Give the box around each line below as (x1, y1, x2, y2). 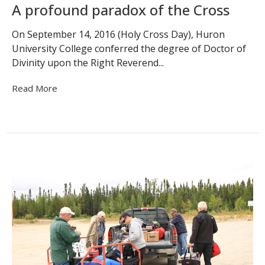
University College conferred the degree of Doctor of (12, 42, 246, 56)
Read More (12, 82, 57, 95)
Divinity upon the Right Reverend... (12, 56, 164, 70)
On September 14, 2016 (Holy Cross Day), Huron (12, 28, 225, 41)
